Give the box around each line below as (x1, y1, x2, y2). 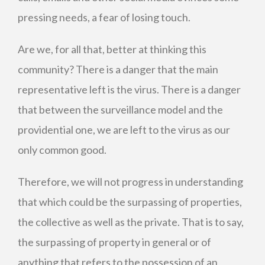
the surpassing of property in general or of (18, 235, 211, 248)
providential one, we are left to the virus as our (18, 123, 230, 136)
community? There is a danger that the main (18, 63, 218, 76)
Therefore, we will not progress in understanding (18, 175, 243, 188)
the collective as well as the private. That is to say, (18, 215, 244, 228)
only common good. (18, 143, 106, 156)
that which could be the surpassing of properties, (18, 195, 242, 208)
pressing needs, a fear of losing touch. (18, 11, 190, 24)
